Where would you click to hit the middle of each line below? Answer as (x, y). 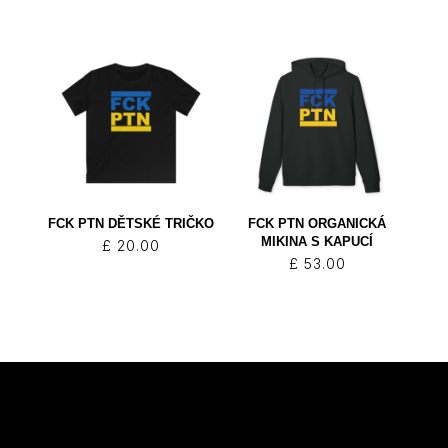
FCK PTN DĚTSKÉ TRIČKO (130, 224)
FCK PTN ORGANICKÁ (317, 224)
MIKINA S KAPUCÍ (317, 242)
